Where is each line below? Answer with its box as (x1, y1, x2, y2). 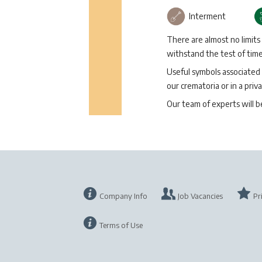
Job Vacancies (178, 191, 223, 201)
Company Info (99, 191, 147, 201)
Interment (185, 11, 226, 21)
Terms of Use (99, 220, 143, 230)
